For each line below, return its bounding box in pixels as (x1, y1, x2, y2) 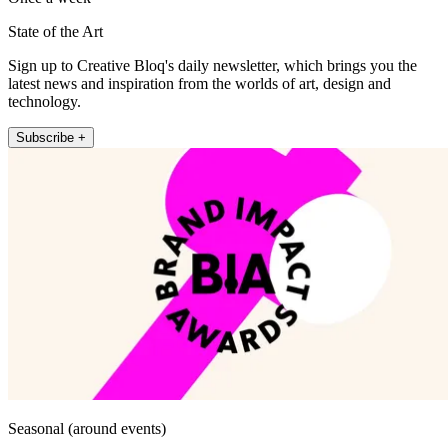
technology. (8, 92, 81, 110)
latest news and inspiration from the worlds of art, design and (8, 74, 391, 92)
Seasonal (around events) (8, 419, 166, 437)
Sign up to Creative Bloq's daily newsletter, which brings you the (8, 56, 417, 74)
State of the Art (8, 22, 103, 40)
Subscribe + (16, 129, 86, 145)
